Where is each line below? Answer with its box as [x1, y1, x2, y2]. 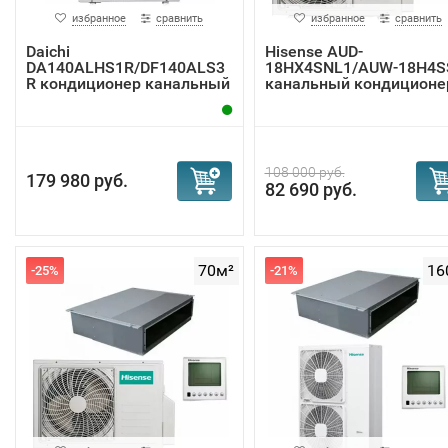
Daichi [26, 42, 70, 61]
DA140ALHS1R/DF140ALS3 [26, 58, 225, 77]
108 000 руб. [264, 164, 345, 180]
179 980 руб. [26, 170, 128, 191]
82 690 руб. [264, 179, 357, 200]
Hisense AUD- [264, 42, 363, 61]
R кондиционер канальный [26, 74, 230, 93]
